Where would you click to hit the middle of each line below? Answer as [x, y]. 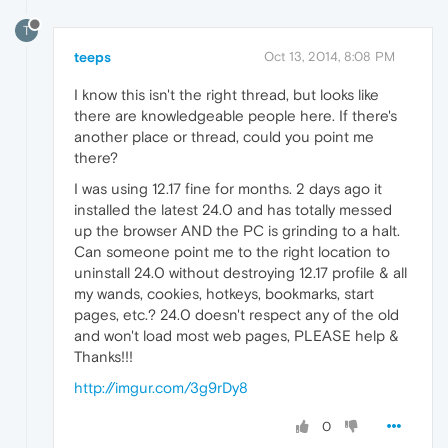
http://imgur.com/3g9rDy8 [161, 388]
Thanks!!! [103, 357]
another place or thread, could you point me [224, 137]
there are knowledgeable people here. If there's [235, 116]
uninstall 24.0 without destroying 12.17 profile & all [240, 273]
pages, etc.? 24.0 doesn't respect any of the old [236, 315]
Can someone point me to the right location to [232, 252]
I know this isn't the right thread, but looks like [226, 95]
